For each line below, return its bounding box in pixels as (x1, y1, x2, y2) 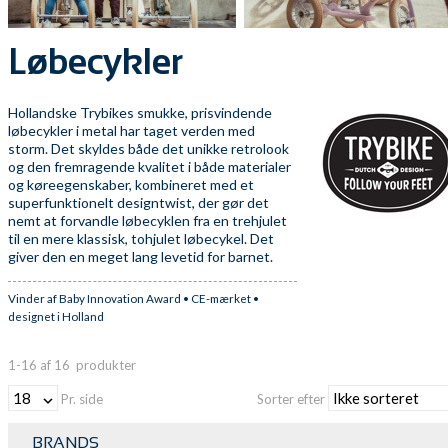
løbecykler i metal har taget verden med (8, 122, 255, 139)
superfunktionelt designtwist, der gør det (8, 194, 269, 211)
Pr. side (61, 391, 103, 407)
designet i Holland (8, 309, 104, 323)
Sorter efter (257, 391, 325, 407)
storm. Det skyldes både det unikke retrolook (8, 140, 289, 157)
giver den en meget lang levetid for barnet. (8, 248, 276, 265)
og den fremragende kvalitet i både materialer (8, 158, 291, 175)
